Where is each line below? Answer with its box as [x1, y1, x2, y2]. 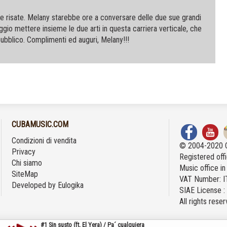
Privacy [12, 147, 36, 157]
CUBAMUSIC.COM [12, 120, 69, 129]
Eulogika [58, 180, 84, 190]
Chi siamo [12, 158, 43, 168]
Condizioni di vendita [12, 136, 77, 145]
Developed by [12, 180, 58, 190]
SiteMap [12, 169, 39, 179]
